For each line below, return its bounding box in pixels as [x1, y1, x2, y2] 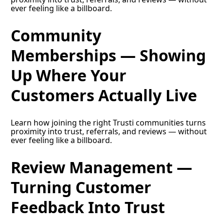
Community [11, 25, 102, 46]
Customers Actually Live [11, 85, 198, 106]
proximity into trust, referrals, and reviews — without [11, 126, 207, 137]
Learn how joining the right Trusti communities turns [11, 117, 206, 128]
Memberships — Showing [11, 45, 206, 66]
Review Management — [11, 157, 193, 178]
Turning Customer [11, 177, 152, 198]
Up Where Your [11, 65, 127, 86]
